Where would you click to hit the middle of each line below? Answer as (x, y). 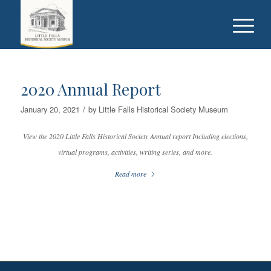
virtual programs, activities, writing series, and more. (135, 152)
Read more (130, 174)
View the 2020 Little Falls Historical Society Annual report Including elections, (135, 136)
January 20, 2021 (50, 109)
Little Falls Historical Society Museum (163, 109)
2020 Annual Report (90, 89)
